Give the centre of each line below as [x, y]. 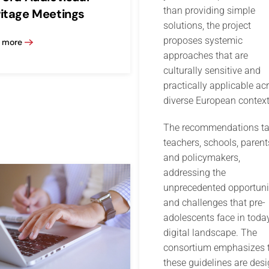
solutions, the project [207, 26]
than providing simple [209, 11]
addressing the [194, 173]
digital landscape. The [210, 233]
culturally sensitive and [212, 71]
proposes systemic [203, 41]
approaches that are [205, 56]
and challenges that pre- [214, 203]
